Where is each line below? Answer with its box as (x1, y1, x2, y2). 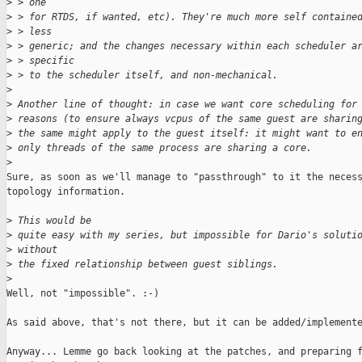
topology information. (6, 186, 125, 198)
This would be (12, 215, 91, 227)
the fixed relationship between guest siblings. (12, 259, 278, 271)
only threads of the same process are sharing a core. (12, 142, 312, 154)
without (12, 244, 57, 256)
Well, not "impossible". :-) (6, 288, 159, 300)
